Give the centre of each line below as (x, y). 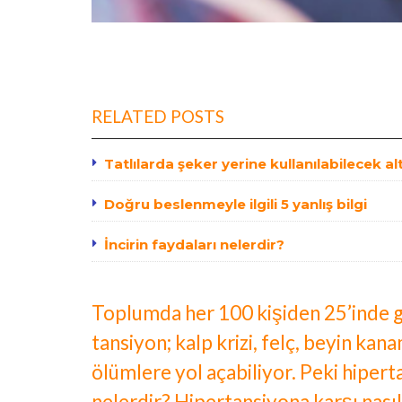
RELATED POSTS (158, 117)
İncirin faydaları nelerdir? (194, 245)
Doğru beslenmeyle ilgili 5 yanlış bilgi (236, 205)
